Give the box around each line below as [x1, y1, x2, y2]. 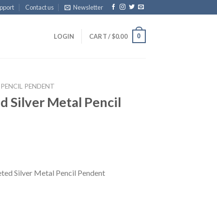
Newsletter [73, 3, 104, 11]
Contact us [25, 3, 54, 11]
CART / [89, 32, 112, 40]
